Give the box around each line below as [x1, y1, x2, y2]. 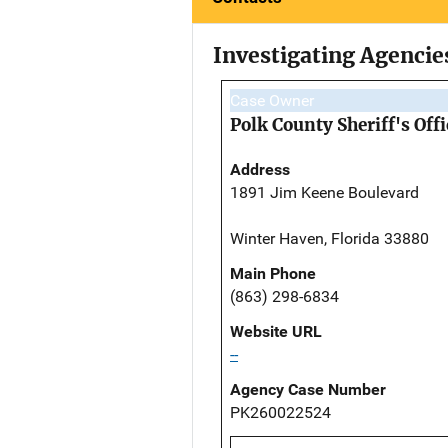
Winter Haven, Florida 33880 [230, 229, 429, 249]
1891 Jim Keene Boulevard [230, 183, 419, 203]
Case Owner [230, 91, 314, 111]
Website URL [230, 322, 322, 342]
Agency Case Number [230, 380, 386, 400]
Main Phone [230, 264, 316, 284]
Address [230, 160, 290, 180]
